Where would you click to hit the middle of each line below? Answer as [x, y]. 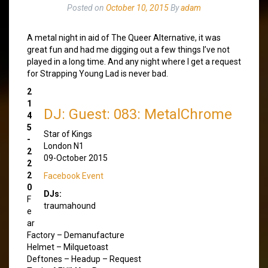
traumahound [70, 205]
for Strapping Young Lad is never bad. [98, 73]
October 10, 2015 [137, 7]
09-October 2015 [76, 158]
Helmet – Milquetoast [68, 247]
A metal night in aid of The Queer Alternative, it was [124, 37]
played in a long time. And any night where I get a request [134, 61]
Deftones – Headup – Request [84, 259]
